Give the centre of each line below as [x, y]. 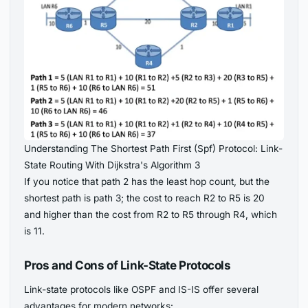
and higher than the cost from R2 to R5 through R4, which [151, 215]
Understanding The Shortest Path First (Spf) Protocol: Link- [154, 149]
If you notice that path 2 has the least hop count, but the [147, 182]
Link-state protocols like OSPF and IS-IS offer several [142, 290]
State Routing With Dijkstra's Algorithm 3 [112, 165]
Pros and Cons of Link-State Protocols [128, 265]
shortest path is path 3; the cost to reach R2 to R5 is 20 [145, 198]
